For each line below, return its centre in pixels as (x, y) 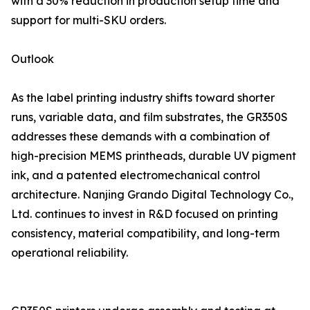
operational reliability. (70, 253)
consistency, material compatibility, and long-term (145, 234)
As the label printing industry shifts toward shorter (143, 98)
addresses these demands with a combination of (140, 137)
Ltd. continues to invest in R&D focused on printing (145, 214)
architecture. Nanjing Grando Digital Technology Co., (152, 195)
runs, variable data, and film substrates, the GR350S (149, 117)
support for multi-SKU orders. (89, 20)
